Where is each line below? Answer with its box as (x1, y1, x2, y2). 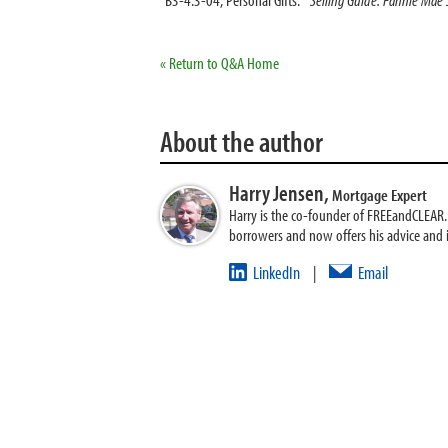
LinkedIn (253, 261, 300, 284)
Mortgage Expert (332, 184, 427, 205)
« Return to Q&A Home (160, 52, 279, 73)
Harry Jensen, (229, 179, 332, 207)
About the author (160, 123, 323, 159)
